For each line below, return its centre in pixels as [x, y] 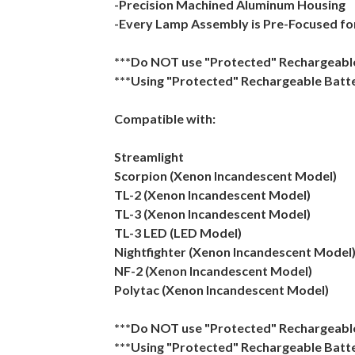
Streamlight [149, 157]
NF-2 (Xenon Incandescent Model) [213, 271]
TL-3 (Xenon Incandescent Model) [212, 214]
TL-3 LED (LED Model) [178, 233]
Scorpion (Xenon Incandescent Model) [225, 176]
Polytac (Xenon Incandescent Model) [221, 290]
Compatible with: [165, 118]
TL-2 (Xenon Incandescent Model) [212, 195]
